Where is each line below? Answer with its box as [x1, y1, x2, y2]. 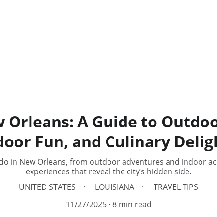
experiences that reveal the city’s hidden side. [26, 166, 191, 177]
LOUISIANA [95, 182, 134, 192]
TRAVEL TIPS [154, 182, 198, 192]
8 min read [112, 199, 152, 210]
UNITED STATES [19, 182, 76, 192]
